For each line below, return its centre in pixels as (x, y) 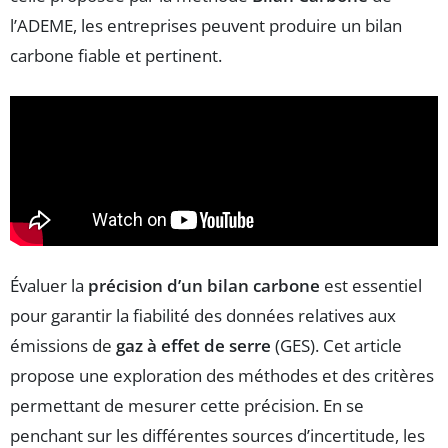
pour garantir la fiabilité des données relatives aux (203, 315)
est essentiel (371, 285)
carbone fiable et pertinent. (116, 55)
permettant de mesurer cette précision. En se (187, 405)
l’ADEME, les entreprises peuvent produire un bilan (206, 25)
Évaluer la (49, 285)
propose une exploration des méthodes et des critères (222, 375)
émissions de (63, 345)
